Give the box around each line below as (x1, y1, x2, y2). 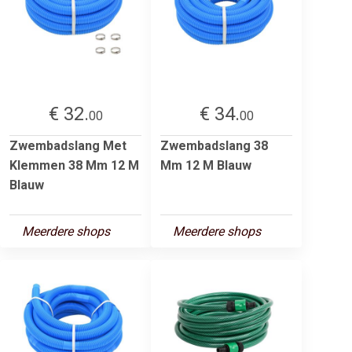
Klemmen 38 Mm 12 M (9, 157, 139, 173)
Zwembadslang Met (9, 137, 126, 153)
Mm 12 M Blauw (160, 157, 251, 173)
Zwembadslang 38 (160, 137, 268, 153)
